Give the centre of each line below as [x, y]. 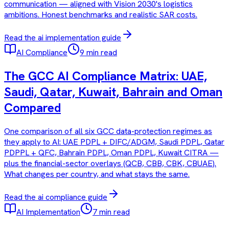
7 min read [111, 212]
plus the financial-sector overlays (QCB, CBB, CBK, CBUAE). [110, 164]
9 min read [98, 53]
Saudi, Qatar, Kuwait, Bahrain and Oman [113, 92]
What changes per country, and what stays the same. [97, 174]
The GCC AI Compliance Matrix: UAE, [106, 76]
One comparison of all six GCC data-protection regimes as [108, 131]
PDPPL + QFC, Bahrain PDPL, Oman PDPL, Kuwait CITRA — [111, 153]
